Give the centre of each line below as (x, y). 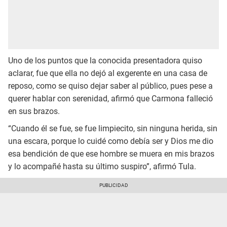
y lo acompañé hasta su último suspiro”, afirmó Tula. (102, 167)
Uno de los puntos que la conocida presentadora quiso (105, 61)
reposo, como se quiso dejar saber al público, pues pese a (110, 86)
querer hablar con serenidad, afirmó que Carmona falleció (110, 99)
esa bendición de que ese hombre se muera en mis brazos (111, 154)
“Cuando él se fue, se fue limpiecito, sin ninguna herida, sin (113, 129)
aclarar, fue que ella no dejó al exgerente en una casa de (108, 73)
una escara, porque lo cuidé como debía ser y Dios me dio (111, 141)
